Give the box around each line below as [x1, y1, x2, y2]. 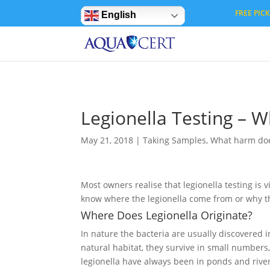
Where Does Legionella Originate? [81, 208, 253, 222]
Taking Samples [143, 134, 207, 146]
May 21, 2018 [81, 134, 134, 146]
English [99, 10, 137, 20]
